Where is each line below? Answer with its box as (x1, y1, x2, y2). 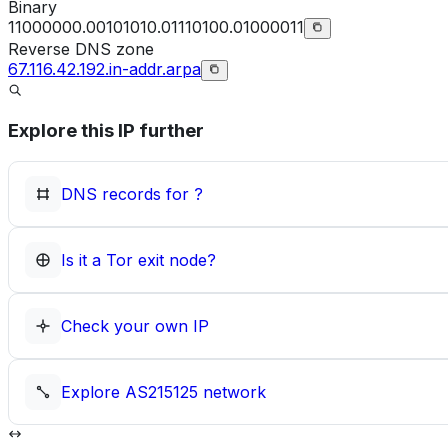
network (198, 382, 266, 402)
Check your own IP (61, 316, 209, 336)
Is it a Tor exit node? (61, 250, 216, 270)
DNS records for (61, 184, 194, 204)
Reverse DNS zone (8, 38, 154, 59)
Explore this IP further (8, 119, 204, 143)
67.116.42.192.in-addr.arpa (8, 58, 201, 79)
